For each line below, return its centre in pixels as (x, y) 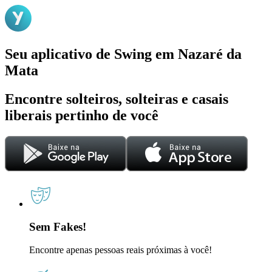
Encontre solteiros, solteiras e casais (117, 99)
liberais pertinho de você (82, 115)
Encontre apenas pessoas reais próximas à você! (121, 250)
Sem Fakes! (58, 227)
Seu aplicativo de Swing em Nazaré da (123, 54)
